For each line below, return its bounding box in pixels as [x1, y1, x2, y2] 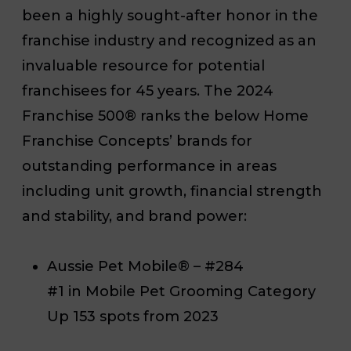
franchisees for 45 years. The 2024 [22, 81, 273, 100]
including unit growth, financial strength [22, 182, 322, 200]
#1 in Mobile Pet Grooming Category [47, 282, 316, 300]
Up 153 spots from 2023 [47, 307, 219, 325]
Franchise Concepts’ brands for [22, 132, 252, 150]
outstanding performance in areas [22, 157, 277, 175]
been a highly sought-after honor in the [22, 6, 318, 24]
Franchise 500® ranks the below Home [22, 107, 309, 125]
